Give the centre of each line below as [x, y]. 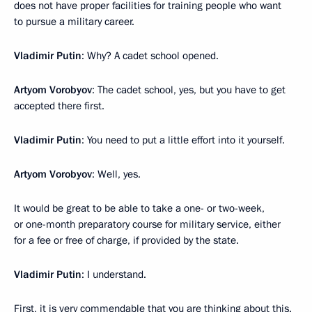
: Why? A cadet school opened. [150, 55]
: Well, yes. [116, 174]
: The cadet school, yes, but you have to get [189, 89]
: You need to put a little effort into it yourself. [183, 140]
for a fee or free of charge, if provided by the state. [126, 240]
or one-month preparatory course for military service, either [147, 224]
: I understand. [114, 274]
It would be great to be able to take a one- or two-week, [139, 208]
